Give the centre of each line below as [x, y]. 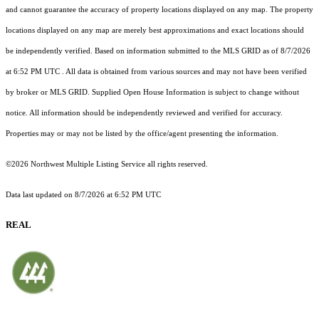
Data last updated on [40, 195]
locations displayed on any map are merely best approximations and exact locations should [155, 31]
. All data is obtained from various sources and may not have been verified [183, 72]
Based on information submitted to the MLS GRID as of [188, 51]
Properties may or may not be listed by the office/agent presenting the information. [142, 134]
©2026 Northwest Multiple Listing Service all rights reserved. [107, 164]
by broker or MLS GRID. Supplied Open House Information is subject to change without [152, 93]
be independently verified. [50, 51]
